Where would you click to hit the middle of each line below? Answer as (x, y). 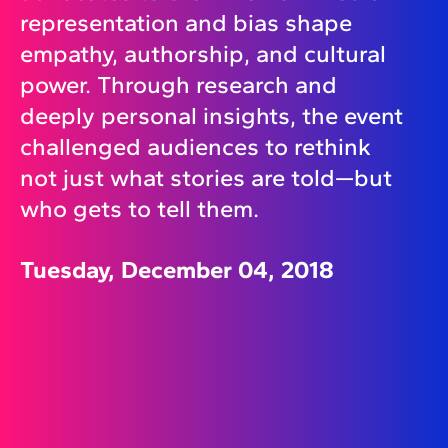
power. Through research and (178, 85)
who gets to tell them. (139, 209)
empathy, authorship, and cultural (203, 54)
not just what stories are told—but (206, 178)
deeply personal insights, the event (211, 116)
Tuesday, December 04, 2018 (177, 270)
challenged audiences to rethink (195, 147)
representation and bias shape (186, 23)
